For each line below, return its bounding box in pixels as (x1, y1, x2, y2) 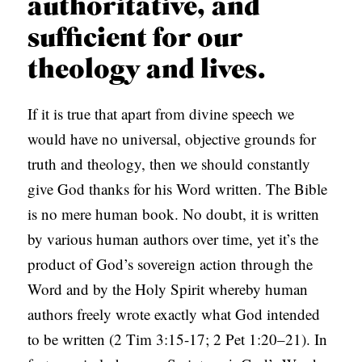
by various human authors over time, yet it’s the (27, 229, 319, 250)
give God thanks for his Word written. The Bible (27, 179, 328, 200)
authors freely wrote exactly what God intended (27, 304, 321, 325)
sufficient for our (27, 25, 244, 54)
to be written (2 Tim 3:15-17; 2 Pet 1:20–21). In (27, 329, 328, 350)
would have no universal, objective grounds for (27, 128, 317, 149)
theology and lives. (27, 57, 267, 86)
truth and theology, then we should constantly (27, 154, 311, 175)
